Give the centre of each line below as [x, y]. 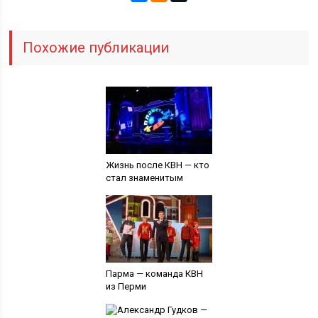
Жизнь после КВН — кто [157, 165]
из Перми [126, 286]
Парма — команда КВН [154, 274]
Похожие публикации [96, 48]
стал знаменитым [144, 178]
